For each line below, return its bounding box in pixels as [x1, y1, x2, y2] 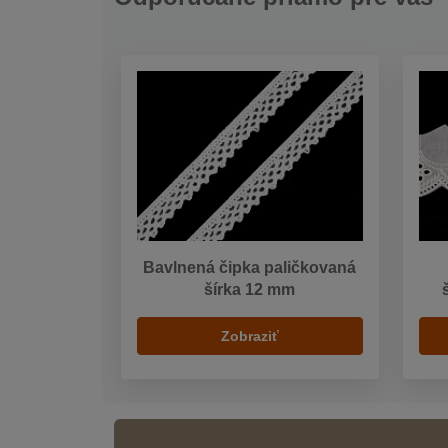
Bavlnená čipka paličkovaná [143, 258, 357, 276]
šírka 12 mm [204, 280, 296, 298]
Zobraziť [220, 327, 279, 344]
